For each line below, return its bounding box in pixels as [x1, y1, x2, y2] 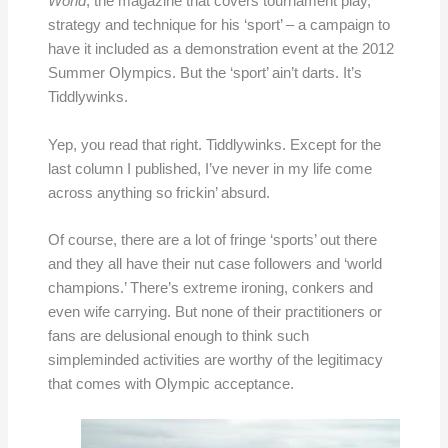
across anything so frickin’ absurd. [47, 184, 270, 201]
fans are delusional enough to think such [47, 328, 309, 344]
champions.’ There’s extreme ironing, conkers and [47, 280, 373, 296]
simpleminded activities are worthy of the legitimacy [47, 352, 383, 368]
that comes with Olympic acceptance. [47, 376, 294, 392]
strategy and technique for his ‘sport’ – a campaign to [47, 17, 390, 34]
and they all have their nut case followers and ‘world [47, 256, 382, 272]
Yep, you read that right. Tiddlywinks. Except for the [47, 136, 381, 153]
